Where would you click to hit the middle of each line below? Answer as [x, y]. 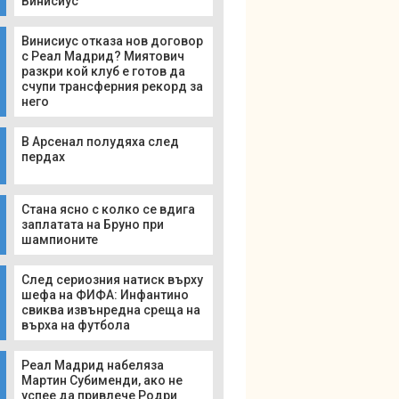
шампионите [60, 240]
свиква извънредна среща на [111, 310]
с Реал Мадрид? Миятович [103, 56]
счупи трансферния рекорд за [112, 86]
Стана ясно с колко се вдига [108, 209]
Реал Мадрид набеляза [93, 365]
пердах [43, 157]
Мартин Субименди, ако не [102, 380]
